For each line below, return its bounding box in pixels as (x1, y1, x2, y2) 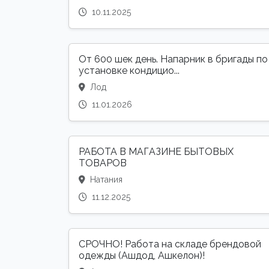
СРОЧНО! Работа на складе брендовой (79, 238, 261, 250)
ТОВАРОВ (79, 157, 127, 169)
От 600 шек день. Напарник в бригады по (79, 53, 268, 65)
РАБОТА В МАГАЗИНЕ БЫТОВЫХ (79, 146, 234, 158)
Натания (88, 175, 122, 185)
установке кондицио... (79, 65, 180, 77)
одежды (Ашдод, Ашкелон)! (79, 250, 205, 262)
